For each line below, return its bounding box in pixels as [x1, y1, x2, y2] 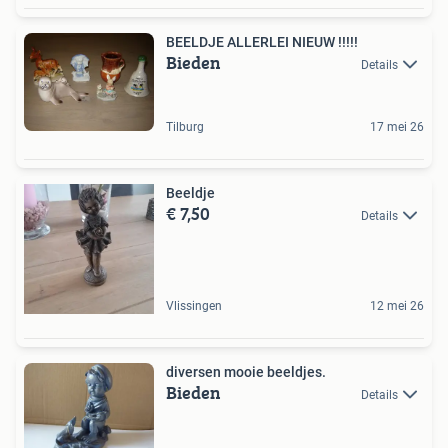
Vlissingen [166, 298, 222, 313]
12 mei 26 [370, 298, 424, 313]
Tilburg [166, 119, 204, 134]
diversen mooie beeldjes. [166, 363, 326, 380]
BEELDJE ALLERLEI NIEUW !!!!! [166, 34, 358, 51]
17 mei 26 [370, 119, 424, 134]
